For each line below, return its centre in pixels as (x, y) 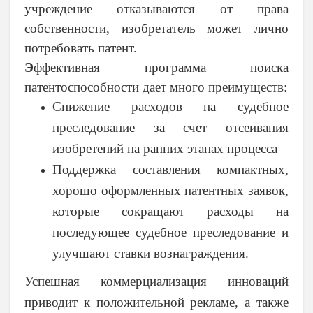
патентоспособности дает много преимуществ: (156, 87)
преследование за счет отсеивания (170, 128)
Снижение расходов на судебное (170, 107)
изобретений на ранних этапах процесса (165, 149)
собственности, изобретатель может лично (156, 29)
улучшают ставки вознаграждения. (151, 254)
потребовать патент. (81, 48)
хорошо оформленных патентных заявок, (170, 191)
